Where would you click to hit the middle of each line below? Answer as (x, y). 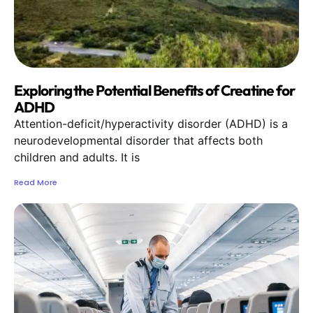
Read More (36, 183)
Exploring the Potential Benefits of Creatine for (154, 90)
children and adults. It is (77, 158)
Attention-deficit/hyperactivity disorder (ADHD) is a (151, 124)
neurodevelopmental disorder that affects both (138, 141)
